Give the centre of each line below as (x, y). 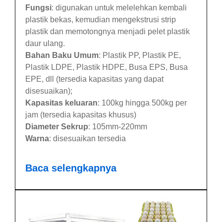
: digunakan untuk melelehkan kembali (119, 7)
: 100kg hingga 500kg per (142, 103)
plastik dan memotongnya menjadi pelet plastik (108, 31)
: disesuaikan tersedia (87, 138)
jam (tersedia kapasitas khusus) (81, 114)
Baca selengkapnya (71, 168)
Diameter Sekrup (57, 126)
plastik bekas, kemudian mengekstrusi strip (101, 19)
